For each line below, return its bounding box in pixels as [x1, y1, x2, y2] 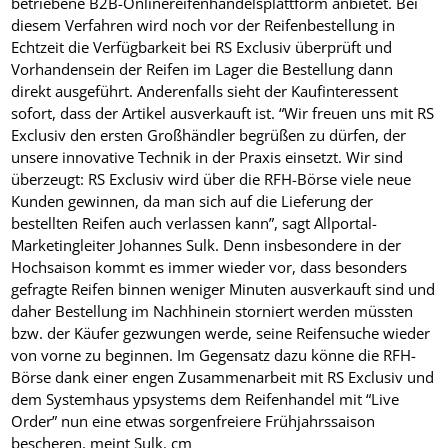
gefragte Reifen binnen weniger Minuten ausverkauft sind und [11, 278, 436, 299]
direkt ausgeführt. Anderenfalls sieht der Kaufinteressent [11, 80, 399, 101]
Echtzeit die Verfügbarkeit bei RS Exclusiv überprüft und [11, 36, 393, 57]
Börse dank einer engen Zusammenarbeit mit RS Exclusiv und [11, 366, 435, 387]
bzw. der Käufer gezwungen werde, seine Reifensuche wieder [11, 322, 431, 343]
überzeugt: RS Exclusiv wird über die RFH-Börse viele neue [11, 168, 412, 189]
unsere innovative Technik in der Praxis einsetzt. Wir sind [11, 146, 404, 167]
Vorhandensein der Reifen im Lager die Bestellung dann [11, 58, 394, 79]
